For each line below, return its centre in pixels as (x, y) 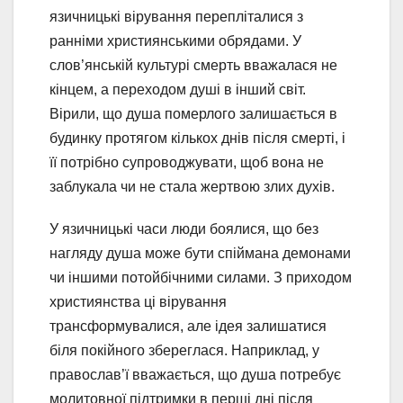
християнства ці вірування (138, 301)
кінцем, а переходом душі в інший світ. (178, 89)
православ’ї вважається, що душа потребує (195, 374)
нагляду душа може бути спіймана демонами (200, 253)
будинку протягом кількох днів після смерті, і (197, 138)
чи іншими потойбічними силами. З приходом (201, 277)
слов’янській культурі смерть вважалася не (193, 65)
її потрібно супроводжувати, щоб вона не (187, 162)
